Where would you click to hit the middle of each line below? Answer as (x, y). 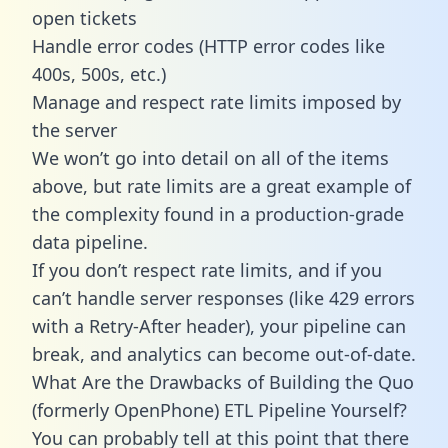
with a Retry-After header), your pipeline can (219, 325)
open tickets (84, 17)
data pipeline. (90, 241)
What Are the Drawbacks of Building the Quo (223, 381)
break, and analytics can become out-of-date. (224, 353)
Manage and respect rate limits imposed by (216, 101)
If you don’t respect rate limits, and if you (207, 269)
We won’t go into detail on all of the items (210, 157)
